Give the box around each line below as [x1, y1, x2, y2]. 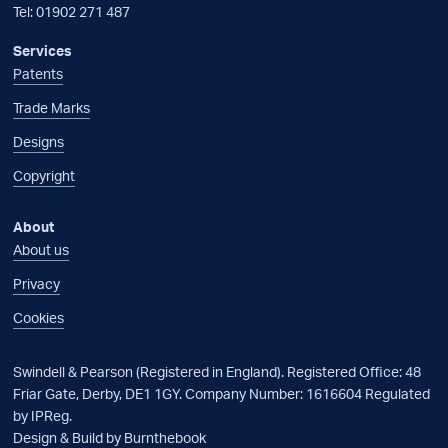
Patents [13, 65, 63, 82]
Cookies [13, 309, 64, 326]
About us [13, 241, 69, 258]
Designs [13, 133, 64, 150]
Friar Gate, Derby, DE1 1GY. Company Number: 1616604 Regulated [13, 385, 430, 402]
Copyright [13, 167, 75, 184]
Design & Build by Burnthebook [13, 429, 206, 446]
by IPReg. [13, 407, 72, 424]
